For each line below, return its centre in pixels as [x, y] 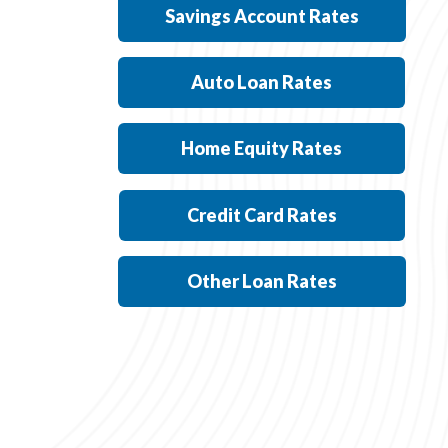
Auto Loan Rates [262, 82]
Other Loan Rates [261, 280]
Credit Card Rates [261, 214]
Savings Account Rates [261, 16]
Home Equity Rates [262, 148]
